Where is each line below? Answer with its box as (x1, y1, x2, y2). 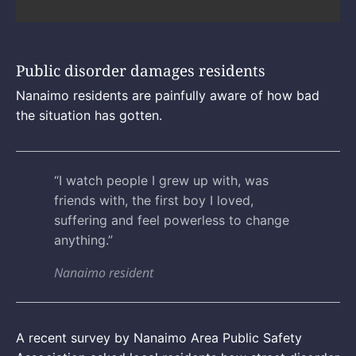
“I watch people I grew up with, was (54, 172, 269, 188)
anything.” (54, 231, 113, 248)
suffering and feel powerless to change (54, 211, 289, 228)
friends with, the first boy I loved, (54, 192, 253, 208)
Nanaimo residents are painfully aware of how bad (16, 87, 319, 103)
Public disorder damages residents (16, 60, 265, 81)
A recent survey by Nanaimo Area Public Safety (16, 329, 302, 346)
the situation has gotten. (16, 106, 166, 123)
